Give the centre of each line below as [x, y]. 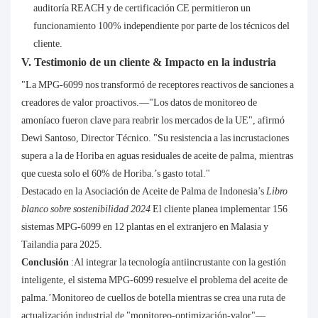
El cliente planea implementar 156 [220, 209]
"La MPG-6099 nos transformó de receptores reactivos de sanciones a [158, 85]
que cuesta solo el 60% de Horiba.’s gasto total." [116, 174]
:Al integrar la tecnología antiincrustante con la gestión [179, 262]
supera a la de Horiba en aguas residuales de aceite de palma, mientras [157, 156]
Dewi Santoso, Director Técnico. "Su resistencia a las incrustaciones [155, 138]
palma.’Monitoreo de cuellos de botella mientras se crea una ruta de [153, 298]
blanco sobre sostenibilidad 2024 [87, 209]
